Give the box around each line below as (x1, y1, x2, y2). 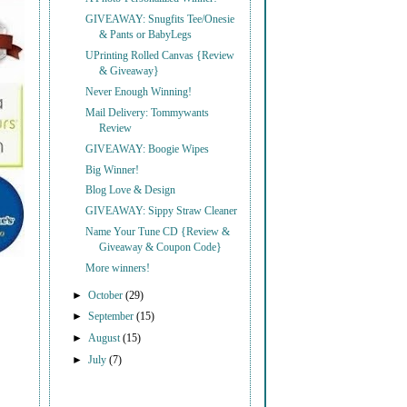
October (88, 289, 126, 302)
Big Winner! (85, 164, 140, 176)
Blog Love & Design (85, 184, 176, 197)
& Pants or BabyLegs (99, 29, 193, 42)
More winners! (85, 262, 151, 274)
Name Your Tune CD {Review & (85, 226, 231, 239)
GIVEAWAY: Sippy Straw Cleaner (85, 205, 238, 218)
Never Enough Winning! (85, 85, 193, 98)
